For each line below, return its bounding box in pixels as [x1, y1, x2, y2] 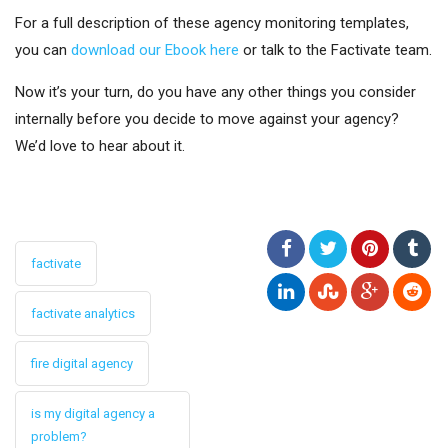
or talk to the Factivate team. [239, 40, 432, 59]
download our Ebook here [71, 40, 239, 59]
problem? [31, 428, 87, 444]
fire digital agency [31, 355, 133, 371]
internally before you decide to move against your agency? [15, 109, 399, 128]
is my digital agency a [31, 405, 155, 421]
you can [15, 40, 71, 59]
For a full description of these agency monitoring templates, [15, 13, 409, 32]
